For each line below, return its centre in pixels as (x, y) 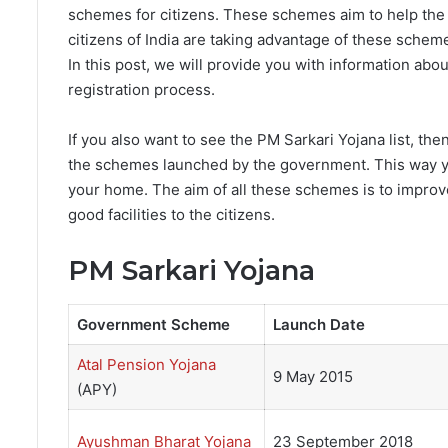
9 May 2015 (312, 377)
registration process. (141, 90)
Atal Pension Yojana (146, 365)
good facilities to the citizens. (171, 215)
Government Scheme (153, 325)
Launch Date (318, 325)
